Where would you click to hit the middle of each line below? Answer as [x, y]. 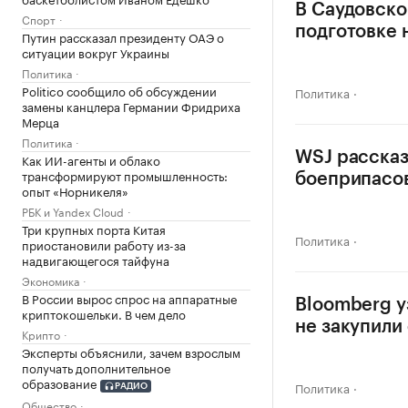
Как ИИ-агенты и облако [91, 159]
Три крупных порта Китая [94, 229]
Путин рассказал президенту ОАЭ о [123, 36]
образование [59, 382]
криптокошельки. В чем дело [104, 313]
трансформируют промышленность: [125, 175]
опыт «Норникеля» [75, 190]
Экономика [51, 280]
